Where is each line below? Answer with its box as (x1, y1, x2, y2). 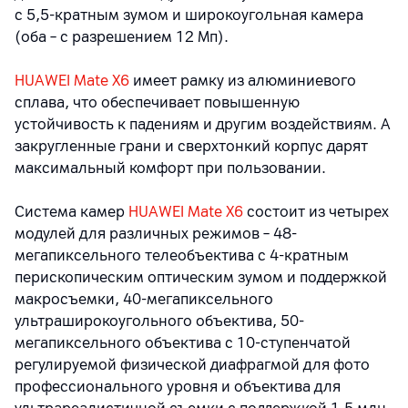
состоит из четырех (243, 203, 389, 220)
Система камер (15, 203, 128, 220)
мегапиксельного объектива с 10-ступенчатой (15, 334, 351, 352)
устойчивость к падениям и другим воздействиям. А (15, 116, 391, 133)
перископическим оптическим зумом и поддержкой (15, 269, 387, 286)
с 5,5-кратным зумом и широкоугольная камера (15, 6, 363, 24)
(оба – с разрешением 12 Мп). (15, 28, 229, 46)
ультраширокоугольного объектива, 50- (15, 312, 304, 330)
